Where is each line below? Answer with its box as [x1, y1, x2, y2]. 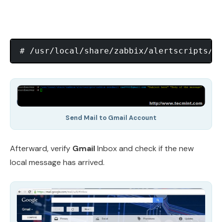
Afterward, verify [10, 143, 72, 154]
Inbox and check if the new [95, 143, 194, 154]
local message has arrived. [10, 157, 105, 168]
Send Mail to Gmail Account [65, 113, 157, 122]
